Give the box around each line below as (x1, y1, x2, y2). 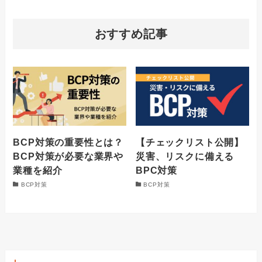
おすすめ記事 (94, 27, 168, 40)
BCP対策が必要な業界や (13, 151, 124, 162)
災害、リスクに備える (136, 151, 235, 162)
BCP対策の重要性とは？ (13, 137, 124, 148)
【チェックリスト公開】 (136, 137, 244, 148)
